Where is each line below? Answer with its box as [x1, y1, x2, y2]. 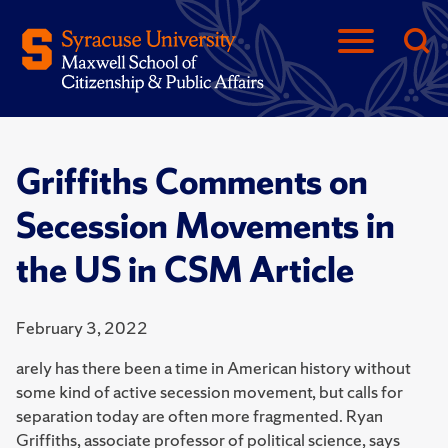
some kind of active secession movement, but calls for [16, 380, 403, 403]
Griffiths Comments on [16, 159, 368, 205]
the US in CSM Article [16, 247, 354, 293]
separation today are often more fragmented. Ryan [16, 404, 383, 427]
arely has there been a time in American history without [16, 356, 411, 379]
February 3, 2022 [16, 316, 148, 339]
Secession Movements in [16, 203, 395, 249]
